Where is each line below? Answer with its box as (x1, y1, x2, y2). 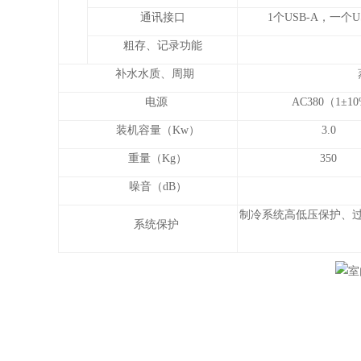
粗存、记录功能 (122, 39, 202, 52)
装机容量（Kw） (96, 124, 200, 136)
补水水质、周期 (102, 68, 194, 80)
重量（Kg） (109, 152, 187, 164)
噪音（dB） (109, 180, 187, 193)
